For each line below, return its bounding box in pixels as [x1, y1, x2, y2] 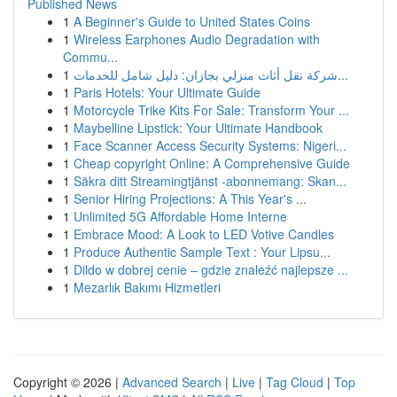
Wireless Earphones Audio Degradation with [74, 30, 320, 48]
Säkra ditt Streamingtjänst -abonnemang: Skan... [74, 172, 346, 190]
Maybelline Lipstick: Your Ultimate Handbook [74, 119, 323, 136]
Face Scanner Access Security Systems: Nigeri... [74, 136, 346, 154]
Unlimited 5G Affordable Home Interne [74, 207, 287, 225]
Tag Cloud [266, 373, 323, 391]
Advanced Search [122, 373, 222, 391]
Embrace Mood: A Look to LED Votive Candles [74, 225, 334, 243]
